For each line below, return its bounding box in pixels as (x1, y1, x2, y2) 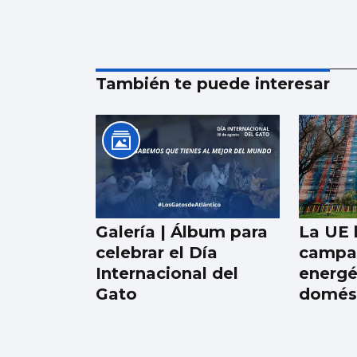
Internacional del (96, 264, 238, 284)
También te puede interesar (96, 74, 330, 94)
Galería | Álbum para (96, 222, 268, 242)
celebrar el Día (96, 243, 218, 263)
